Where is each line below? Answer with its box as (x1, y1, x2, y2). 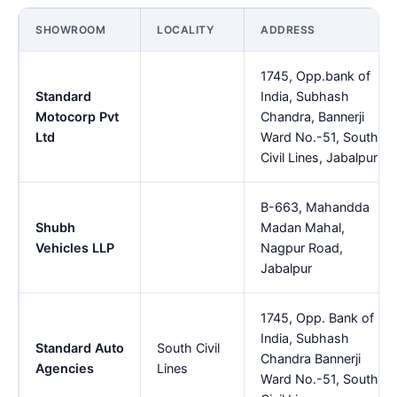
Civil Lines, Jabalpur (261, 149, 378, 165)
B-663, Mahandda (261, 198, 370, 214)
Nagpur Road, (261, 239, 343, 255)
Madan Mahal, (261, 219, 345, 235)
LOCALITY (157, 22, 214, 36)
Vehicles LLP (35, 239, 114, 255)
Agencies (35, 360, 94, 376)
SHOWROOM (35, 22, 105, 36)
